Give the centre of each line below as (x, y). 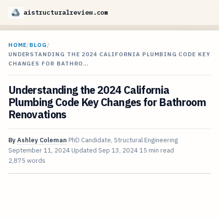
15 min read (156, 151)
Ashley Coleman (42, 140)
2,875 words (27, 161)
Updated (85, 151)
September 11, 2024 (39, 151)
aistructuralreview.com (66, 12)
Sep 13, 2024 (118, 151)
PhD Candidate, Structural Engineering (123, 140)
